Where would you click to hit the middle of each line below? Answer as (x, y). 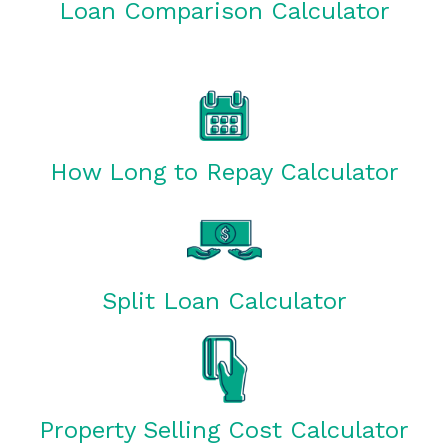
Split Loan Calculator (224, 301)
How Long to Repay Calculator (224, 172)
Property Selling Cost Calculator (224, 430)
